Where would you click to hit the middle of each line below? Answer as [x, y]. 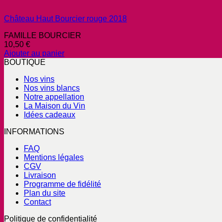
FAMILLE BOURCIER [43, 36]
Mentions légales [54, 158]
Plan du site [45, 193]
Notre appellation [54, 97]
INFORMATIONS [34, 132]
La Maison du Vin [55, 106]
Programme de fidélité [62, 184]
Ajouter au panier [34, 54]
